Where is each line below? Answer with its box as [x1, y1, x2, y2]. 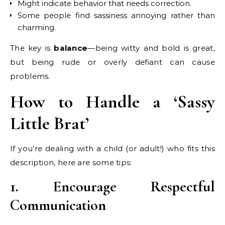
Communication [10, 195, 106, 214]
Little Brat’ [10, 112, 89, 134]
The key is [10, 43, 54, 53]
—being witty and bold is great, [87, 43, 215, 53]
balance [54, 43, 88, 53]
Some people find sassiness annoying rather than [18, 10, 215, 20]
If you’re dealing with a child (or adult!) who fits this [10, 143, 215, 153]
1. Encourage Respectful [10, 177, 215, 196]
